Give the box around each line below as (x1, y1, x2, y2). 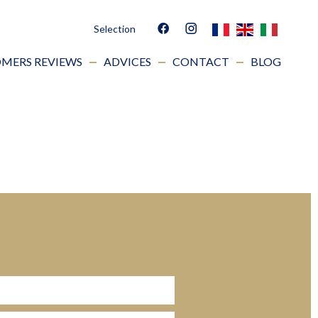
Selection (94, 23, 136, 35)
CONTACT (172, 55, 229, 68)
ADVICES (104, 55, 151, 68)
